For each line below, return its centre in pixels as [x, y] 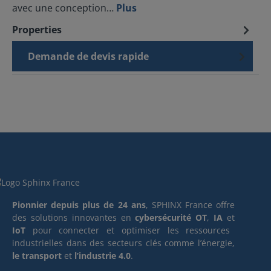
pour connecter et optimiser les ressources [131, 230]
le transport [37, 256]
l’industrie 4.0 [103, 256]
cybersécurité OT [171, 217]
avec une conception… [64, 8]
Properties [37, 30]
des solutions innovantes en [74, 217]
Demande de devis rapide [88, 56]
